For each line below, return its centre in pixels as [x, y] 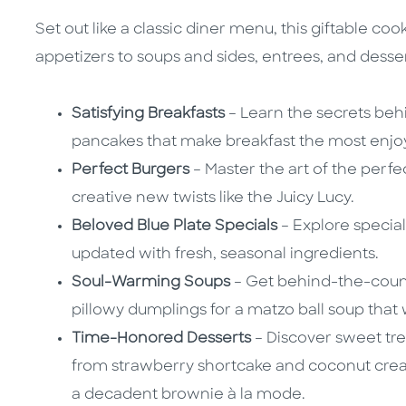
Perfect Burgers [130, 171]
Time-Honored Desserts [161, 339]
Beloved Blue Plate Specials [174, 227]
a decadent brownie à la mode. [188, 396]
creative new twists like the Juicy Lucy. [213, 199]
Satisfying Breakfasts [148, 115]
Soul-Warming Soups [151, 283]
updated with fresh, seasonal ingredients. [225, 255]
